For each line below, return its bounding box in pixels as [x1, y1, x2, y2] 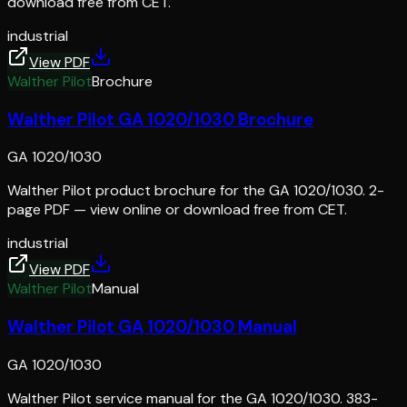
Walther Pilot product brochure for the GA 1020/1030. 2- [7, 181, 384, 201]
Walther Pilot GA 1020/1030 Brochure [7, 107, 313, 131]
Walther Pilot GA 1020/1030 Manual [7, 315, 297, 339]
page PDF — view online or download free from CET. [7, 200, 347, 220]
